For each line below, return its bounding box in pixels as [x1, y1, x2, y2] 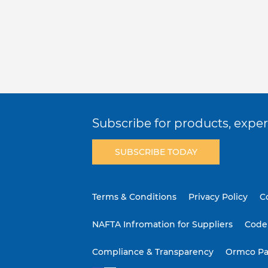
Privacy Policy [188, 191, 248, 203]
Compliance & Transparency [92, 246, 214, 258]
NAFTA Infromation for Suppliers [92, 219, 233, 230]
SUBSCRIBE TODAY [114, 147, 197, 158]
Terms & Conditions [92, 191, 177, 203]
